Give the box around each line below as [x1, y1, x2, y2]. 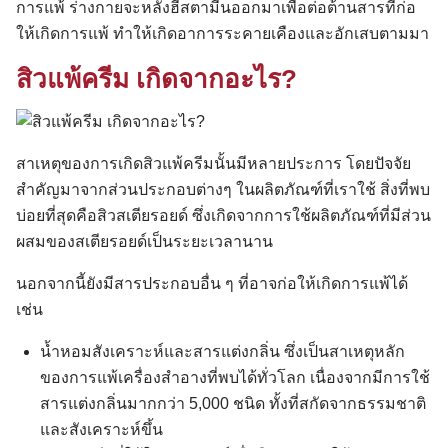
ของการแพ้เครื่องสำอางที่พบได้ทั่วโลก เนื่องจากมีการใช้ [40, 368, 430, 386]
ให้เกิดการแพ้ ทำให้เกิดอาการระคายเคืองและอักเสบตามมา [16, 24, 429, 42]
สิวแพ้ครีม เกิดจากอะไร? [16, 63, 297, 94]
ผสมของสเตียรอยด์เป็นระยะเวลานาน [16, 232, 273, 250]
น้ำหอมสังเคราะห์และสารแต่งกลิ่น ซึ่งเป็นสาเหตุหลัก [40, 342, 405, 360]
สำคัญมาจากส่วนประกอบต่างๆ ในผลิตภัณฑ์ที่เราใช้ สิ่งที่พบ [16, 180, 430, 198]
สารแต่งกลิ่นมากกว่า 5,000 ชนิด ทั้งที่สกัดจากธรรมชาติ [40, 394, 426, 412]
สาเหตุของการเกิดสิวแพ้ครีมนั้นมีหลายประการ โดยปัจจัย [16, 154, 411, 172]
